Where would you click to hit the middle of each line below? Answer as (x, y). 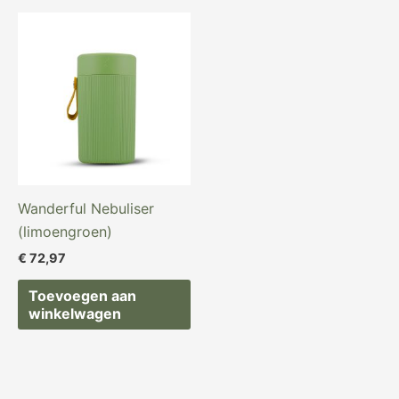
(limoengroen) (65, 231)
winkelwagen (75, 314)
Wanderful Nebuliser (86, 208)
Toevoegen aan (82, 296)
